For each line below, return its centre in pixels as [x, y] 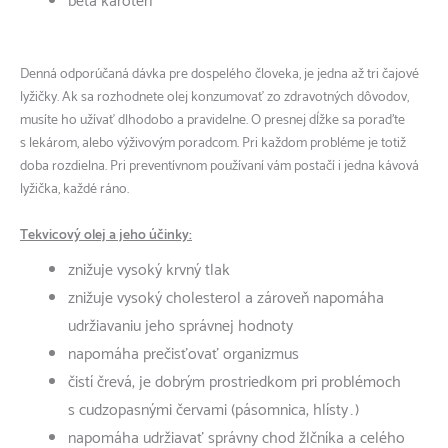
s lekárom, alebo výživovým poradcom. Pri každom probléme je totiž [213, 143]
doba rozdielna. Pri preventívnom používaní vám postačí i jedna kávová [219, 166]
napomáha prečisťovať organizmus [183, 354]
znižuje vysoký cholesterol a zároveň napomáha [226, 298]
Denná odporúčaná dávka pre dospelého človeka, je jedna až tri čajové [219, 74]
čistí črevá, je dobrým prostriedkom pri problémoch [234, 382]
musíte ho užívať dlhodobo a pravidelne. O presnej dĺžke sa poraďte [212, 120]
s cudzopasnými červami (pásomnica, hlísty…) [213, 410]
